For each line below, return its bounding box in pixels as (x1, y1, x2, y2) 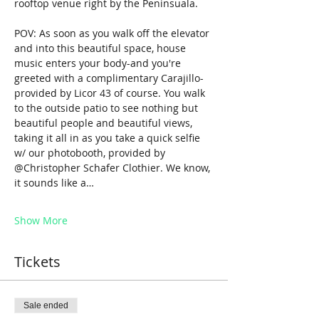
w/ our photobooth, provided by (14, 145, 168, 159)
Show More (14, 213, 68, 227)
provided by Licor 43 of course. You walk (14, 85, 208, 100)
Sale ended (23, 300, 68, 310)
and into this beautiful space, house (14, 41, 189, 55)
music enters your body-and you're (14, 56, 184, 70)
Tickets (14, 251, 61, 271)
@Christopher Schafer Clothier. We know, (14, 160, 213, 174)
